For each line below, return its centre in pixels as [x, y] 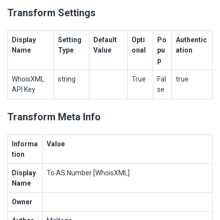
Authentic [191, 40]
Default [105, 40]
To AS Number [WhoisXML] [88, 173]
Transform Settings [52, 13]
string [67, 79]
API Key [24, 89]
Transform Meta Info [54, 117]
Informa [25, 144]
